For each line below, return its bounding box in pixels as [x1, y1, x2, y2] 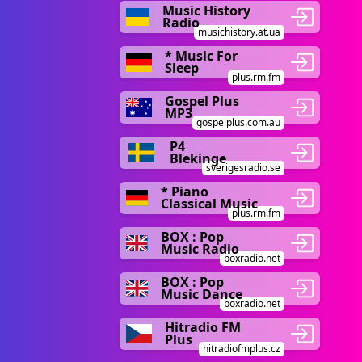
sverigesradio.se [206, 161, 280, 175]
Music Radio [161, 240, 240, 258]
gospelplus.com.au [196, 116, 280, 129]
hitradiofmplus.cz [203, 342, 280, 356]
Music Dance [161, 285, 243, 303]
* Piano [161, 183, 209, 200]
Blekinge [169, 149, 226, 167]
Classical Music [161, 195, 259, 213]
